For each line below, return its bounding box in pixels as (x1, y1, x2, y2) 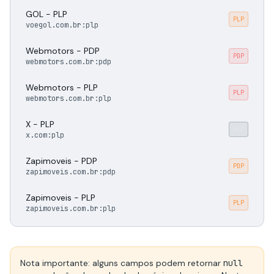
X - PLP (26, 119, 54, 130)
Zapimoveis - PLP (26, 192, 95, 203)
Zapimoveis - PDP (26, 155, 97, 166)
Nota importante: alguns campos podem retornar (20, 257, 223, 268)
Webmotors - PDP (26, 45, 100, 56)
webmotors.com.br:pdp (26, 57, 111, 67)
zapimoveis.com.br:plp (26, 204, 116, 213)
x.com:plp (26, 130, 64, 140)
